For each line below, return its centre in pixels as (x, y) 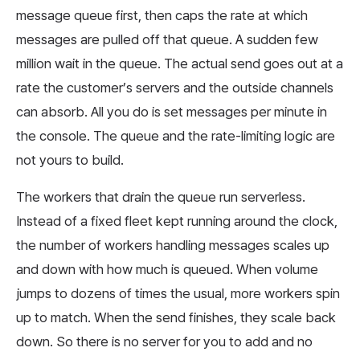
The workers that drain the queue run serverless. (161, 196)
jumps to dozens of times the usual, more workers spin (178, 293)
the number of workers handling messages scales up (173, 245)
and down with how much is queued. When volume (167, 269)
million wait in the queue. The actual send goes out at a (180, 63)
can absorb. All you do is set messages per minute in (172, 111)
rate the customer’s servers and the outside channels (175, 87)
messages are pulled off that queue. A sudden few (167, 39)
